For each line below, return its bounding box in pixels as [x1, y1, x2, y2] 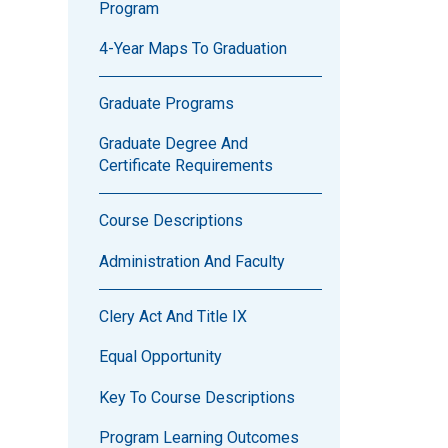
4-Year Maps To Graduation [98, 39, 287, 59]
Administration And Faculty [98, 251, 285, 271]
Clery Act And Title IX [98, 306, 247, 326]
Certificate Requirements [98, 156, 273, 176]
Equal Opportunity [98, 347, 222, 367]
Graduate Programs [98, 94, 234, 114]
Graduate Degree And [98, 134, 248, 154]
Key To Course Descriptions [98, 387, 295, 407]
